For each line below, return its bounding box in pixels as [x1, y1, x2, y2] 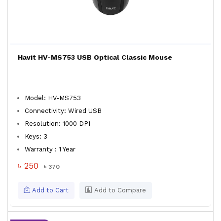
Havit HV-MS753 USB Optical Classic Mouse [18, 53, 172, 61]
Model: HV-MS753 [25, 94, 81, 102]
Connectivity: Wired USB [25, 107, 102, 114]
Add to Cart [30, 186, 69, 194]
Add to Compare [92, 186, 146, 194]
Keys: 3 [25, 133, 47, 140]
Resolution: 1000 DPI [25, 120, 90, 127]
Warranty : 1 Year [25, 146, 75, 153]
